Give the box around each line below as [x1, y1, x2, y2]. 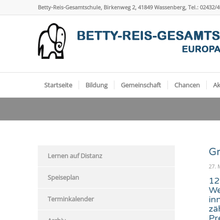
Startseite [44, 81, 72, 89]
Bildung [85, 81, 108, 89]
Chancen [174, 81, 200, 89]
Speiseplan [48, 173, 79, 182]
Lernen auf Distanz [48, 151, 102, 160]
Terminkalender [48, 194, 94, 203]
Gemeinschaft [121, 81, 161, 89]
